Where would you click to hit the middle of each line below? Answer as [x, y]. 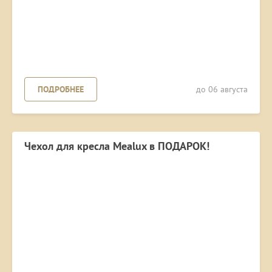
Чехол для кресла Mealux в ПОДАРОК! [117, 146]
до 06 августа [222, 90]
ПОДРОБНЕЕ [61, 90]
